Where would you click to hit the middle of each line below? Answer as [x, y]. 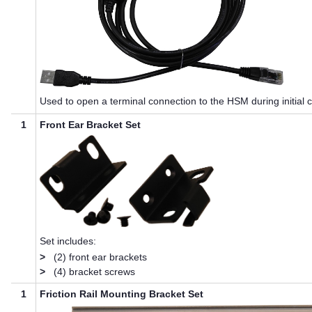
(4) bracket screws [95, 271]
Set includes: [68, 241]
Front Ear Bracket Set [91, 125]
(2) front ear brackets [101, 257]
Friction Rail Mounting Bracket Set [122, 294]
